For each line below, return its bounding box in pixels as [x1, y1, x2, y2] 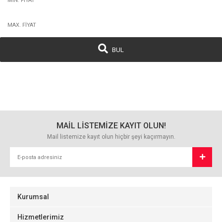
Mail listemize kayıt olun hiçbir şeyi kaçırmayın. [47, 133, 175, 140]
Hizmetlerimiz [17, 213, 64, 221]
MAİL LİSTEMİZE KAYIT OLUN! [56, 121, 166, 130]
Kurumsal [17, 193, 49, 201]
